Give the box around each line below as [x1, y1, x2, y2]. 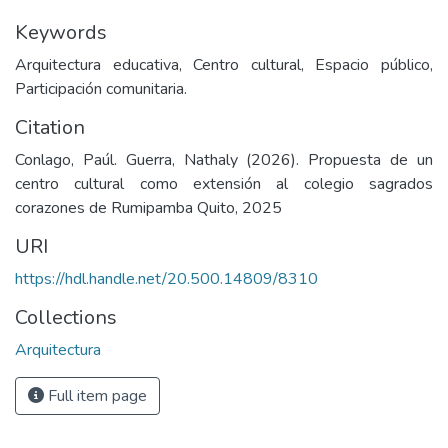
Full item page [44, 385, 147, 407]
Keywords [15, 19, 107, 46]
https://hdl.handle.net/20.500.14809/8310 [15, 268, 318, 290]
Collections [15, 304, 117, 331]
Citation [15, 114, 85, 141]
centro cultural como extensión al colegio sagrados [15, 173, 433, 195]
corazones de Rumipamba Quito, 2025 [15, 197, 282, 219]
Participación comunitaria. [15, 78, 187, 100]
